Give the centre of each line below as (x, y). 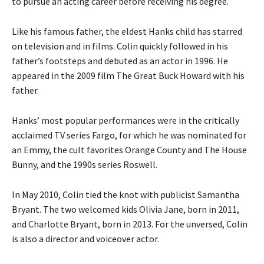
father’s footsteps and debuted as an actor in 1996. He (120, 61)
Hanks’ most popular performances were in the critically (126, 121)
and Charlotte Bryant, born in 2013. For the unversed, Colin (130, 224)
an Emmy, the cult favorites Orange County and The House (129, 150)
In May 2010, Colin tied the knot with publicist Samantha (126, 195)
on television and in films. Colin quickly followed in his (120, 46)
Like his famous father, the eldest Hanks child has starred (127, 32)
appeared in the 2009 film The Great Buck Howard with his (128, 76)
